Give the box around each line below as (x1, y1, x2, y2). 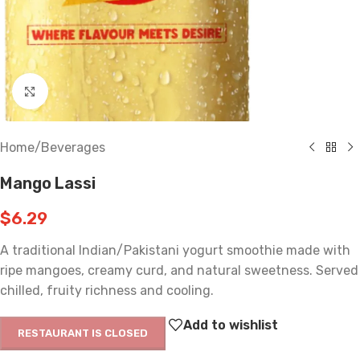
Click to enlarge (47, 84, 140, 98)
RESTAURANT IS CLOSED (18, 327, 148, 339)
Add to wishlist (183, 317, 278, 333)
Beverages (41, 140, 105, 155)
